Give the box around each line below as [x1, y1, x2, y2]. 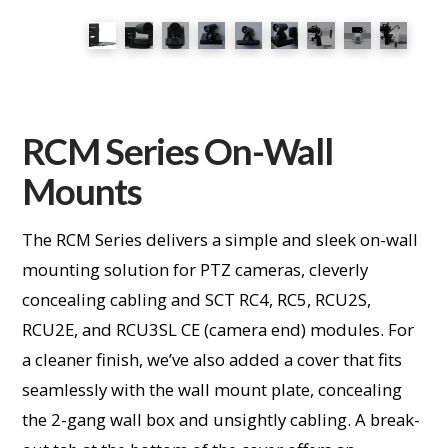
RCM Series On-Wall [22, 129, 333, 174]
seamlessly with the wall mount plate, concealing [22, 378, 403, 402]
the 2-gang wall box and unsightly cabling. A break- [22, 408, 421, 432]
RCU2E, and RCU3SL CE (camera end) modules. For [22, 318, 415, 342]
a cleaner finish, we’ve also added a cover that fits [22, 348, 403, 372]
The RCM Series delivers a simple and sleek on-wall [22, 228, 419, 252]
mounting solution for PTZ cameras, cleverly [22, 258, 369, 282]
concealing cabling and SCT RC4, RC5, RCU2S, [22, 288, 372, 312]
